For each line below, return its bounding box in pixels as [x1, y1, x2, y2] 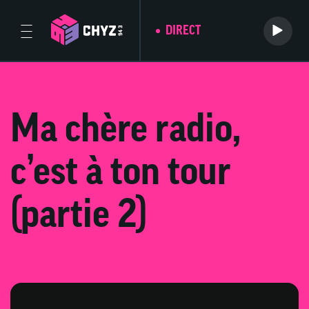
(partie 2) [10, 197, 147, 237]
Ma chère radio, [10, 111, 241, 152]
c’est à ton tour [10, 154, 231, 195]
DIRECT [165, 24, 201, 38]
